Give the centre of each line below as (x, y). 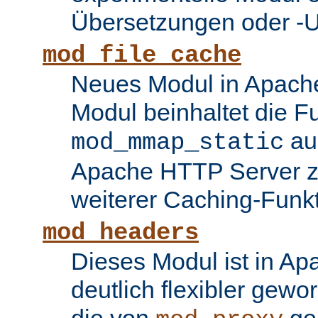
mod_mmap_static (177, 143)
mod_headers (121, 233)
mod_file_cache (142, 56)
